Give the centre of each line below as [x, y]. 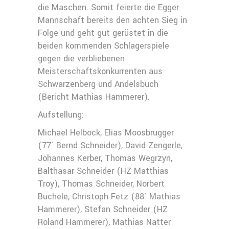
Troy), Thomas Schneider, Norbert [101, 184]
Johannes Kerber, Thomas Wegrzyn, [105, 158]
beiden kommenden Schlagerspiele [104, 46]
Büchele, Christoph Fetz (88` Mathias [109, 197]
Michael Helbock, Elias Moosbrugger [106, 133]
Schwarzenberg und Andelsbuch [98, 84]
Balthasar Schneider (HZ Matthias [103, 171]
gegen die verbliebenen [81, 59]
